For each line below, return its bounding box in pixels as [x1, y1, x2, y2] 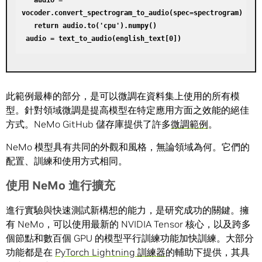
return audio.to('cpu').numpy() [22, 22, 34, 30]
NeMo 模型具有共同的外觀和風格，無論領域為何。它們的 [6, 141, 250, 153]
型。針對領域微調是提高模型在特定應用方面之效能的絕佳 [6, 104, 249, 116]
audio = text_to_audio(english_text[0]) [26, 35, 185, 43]
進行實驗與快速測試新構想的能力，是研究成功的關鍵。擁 [6, 204, 249, 216]
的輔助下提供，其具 [166, 246, 250, 258]
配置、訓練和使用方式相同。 [6, 155, 127, 167]
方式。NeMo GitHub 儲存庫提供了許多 [6, 118, 171, 130]
